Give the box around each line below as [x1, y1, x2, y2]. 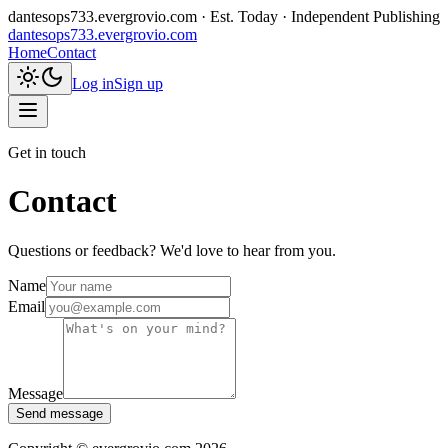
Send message [16, 405, 103, 421]
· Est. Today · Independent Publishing [197, 8, 440, 25]
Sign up [114, 75, 163, 92]
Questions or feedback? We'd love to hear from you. [8, 241, 336, 259]
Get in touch [8, 144, 86, 161]
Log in [72, 75, 114, 92]
